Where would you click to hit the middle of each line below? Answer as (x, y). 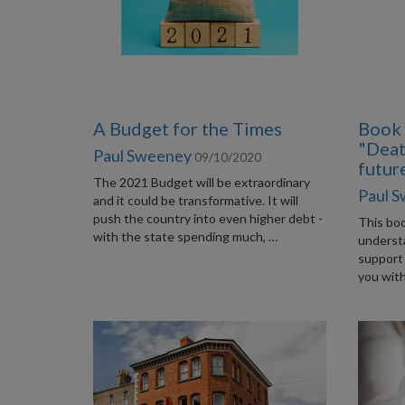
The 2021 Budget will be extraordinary (201, 182)
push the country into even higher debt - (207, 218)
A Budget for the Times (187, 128)
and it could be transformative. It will (195, 200)
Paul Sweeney (142, 155)
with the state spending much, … (185, 236)
